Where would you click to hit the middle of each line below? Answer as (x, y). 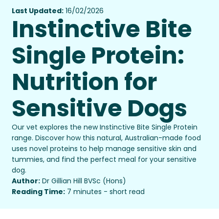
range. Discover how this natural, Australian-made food (106, 138)
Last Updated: (38, 11)
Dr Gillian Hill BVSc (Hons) (84, 181)
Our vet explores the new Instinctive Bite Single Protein (105, 127)
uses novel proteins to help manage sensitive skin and (104, 149)
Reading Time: (38, 192)
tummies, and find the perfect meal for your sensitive (104, 160)
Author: (26, 181)
